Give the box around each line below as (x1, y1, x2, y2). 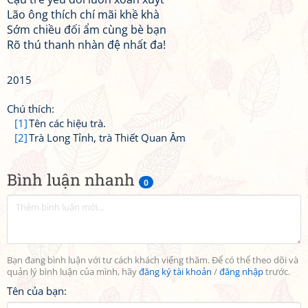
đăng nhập (219, 266, 263, 278)
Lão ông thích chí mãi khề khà (7, 7, 159, 22)
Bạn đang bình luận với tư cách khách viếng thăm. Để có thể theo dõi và (7, 254, 298, 266)
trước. (263, 266, 290, 278)
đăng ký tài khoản (139, 266, 212, 278)
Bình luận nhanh (7, 169, 139, 190)
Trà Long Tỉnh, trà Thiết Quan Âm (29, 131, 186, 144)
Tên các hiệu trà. (29, 116, 106, 130)
